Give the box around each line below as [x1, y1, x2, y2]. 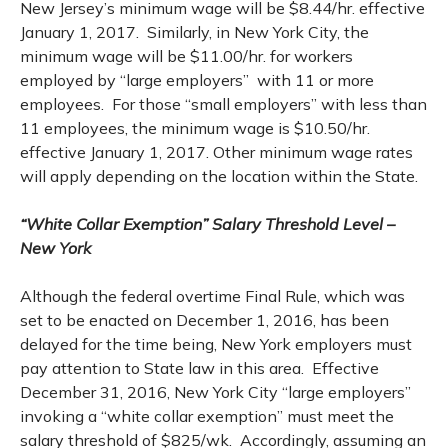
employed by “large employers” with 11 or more [20, 70, 374, 90]
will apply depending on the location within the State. [20, 166, 418, 186]
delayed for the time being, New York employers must [20, 334, 412, 354]
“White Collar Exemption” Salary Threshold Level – [20, 214, 395, 234]
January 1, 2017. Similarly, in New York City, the [20, 22, 369, 42]
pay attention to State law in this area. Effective [20, 358, 379, 378]
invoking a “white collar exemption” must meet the [20, 406, 394, 426]
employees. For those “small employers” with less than [20, 94, 427, 114]
